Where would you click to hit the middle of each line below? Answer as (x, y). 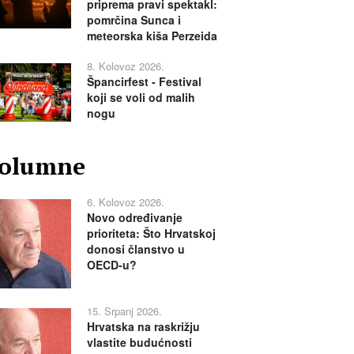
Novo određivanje (134, 217)
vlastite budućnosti (139, 342)
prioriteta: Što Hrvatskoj (151, 233)
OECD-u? (111, 264)
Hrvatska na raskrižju (143, 326)
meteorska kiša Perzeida (152, 36)
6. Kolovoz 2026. (125, 201)
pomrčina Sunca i (134, 20)
